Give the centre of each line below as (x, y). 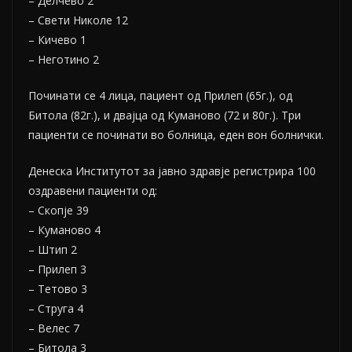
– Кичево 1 (57, 40)
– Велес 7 (54, 328)
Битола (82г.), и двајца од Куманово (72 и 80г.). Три (165, 115)
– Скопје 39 (59, 210)
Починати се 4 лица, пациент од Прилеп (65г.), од (160, 95)
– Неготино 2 (64, 59)
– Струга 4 (56, 308)
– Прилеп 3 (57, 269)
